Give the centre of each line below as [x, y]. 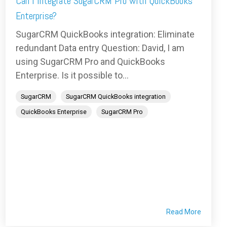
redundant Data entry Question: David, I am [100, 48]
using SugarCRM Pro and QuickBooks [90, 62]
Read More [184, 212]
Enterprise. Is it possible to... [72, 75]
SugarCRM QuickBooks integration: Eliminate [105, 34]
